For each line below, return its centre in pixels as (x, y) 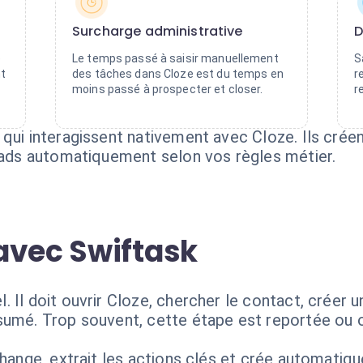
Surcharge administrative (158, 31)
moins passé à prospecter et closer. (168, 89)
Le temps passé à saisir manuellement (175, 58)
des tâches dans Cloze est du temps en (178, 74)
